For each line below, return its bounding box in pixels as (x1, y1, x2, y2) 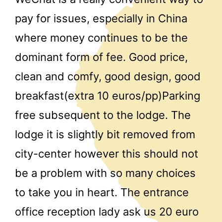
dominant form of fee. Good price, (15, 51, 188, 64)
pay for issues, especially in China (15, 12, 187, 25)
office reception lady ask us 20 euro (15, 205, 199, 219)
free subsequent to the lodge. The (15, 109, 191, 122)
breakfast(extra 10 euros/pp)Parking (15, 89, 200, 103)
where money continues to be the (15, 31, 188, 45)
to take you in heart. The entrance (15, 186, 189, 199)
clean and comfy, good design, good (15, 70, 201, 83)
